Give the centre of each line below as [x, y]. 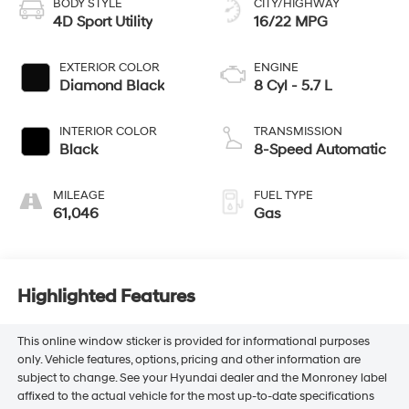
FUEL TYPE [283, 195]
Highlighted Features [106, 297]
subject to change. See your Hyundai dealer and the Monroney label [202, 378]
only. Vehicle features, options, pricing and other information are [189, 359]
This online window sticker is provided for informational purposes [193, 341]
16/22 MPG [291, 21]
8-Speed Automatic [320, 149]
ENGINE [276, 67]
